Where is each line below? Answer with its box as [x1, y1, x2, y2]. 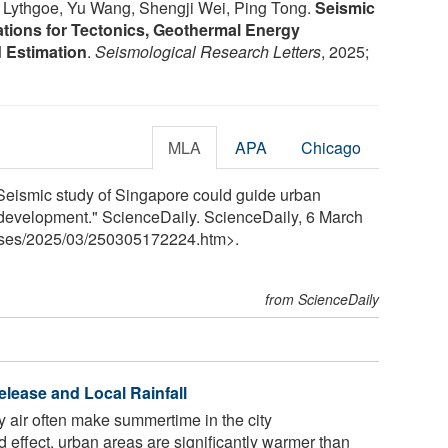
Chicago [301, 135, 362, 159]
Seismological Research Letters [95, 39, 321, 63]
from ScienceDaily [265, 288, 380, 309]
